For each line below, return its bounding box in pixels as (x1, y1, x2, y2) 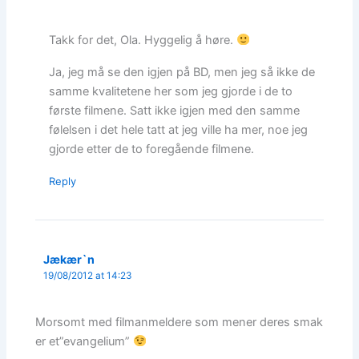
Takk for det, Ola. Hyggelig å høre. (49, 32, 237, 47)
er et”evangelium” (35, 333, 134, 349)
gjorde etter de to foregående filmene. (49, 141, 255, 156)
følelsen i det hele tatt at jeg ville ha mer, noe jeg (49, 122, 309, 137)
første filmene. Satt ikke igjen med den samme (49, 103, 301, 118)
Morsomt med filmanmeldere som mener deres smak (35, 314, 324, 329)
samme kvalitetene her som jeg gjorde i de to (49, 83, 293, 99)
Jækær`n (43, 252, 95, 266)
